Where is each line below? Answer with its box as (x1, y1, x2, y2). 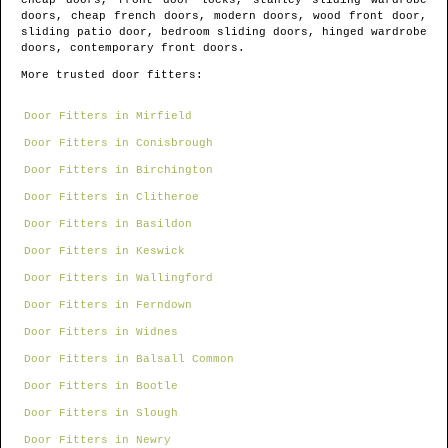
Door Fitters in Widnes (24, 326, 178, 339)
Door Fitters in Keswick (24, 245, 185, 258)
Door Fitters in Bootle (24, 380, 178, 393)
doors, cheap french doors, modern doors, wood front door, (21, 10, 427, 23)
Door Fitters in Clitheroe (24, 191, 199, 204)
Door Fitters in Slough (24, 407, 178, 420)
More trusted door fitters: (21, 69, 203, 82)
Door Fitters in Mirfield (24, 110, 192, 123)
